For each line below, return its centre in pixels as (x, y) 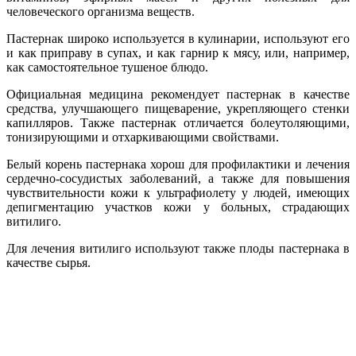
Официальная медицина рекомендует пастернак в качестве (178, 94)
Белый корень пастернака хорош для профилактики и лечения (178, 164)
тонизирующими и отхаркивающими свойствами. (143, 137)
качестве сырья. (48, 262)
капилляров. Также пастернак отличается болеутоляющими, (178, 122)
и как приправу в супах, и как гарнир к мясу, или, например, (178, 52)
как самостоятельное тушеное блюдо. (107, 67)
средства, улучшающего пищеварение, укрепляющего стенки (178, 108)
